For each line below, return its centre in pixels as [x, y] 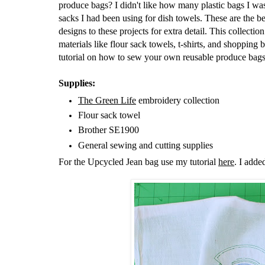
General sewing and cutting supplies [146, 145]
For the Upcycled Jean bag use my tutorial [138, 162]
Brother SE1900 [109, 130]
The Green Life [107, 100]
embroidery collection [178, 100]
